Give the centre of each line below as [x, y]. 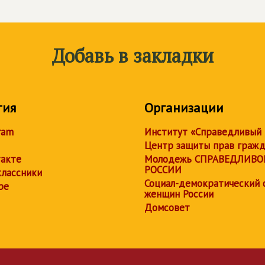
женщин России [179, 194]
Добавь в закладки [132, 56]
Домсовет [167, 208]
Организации [184, 108]
